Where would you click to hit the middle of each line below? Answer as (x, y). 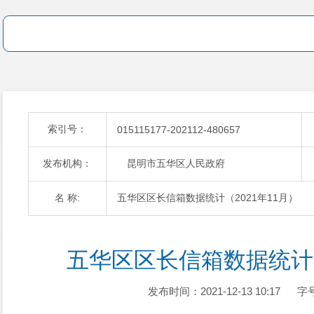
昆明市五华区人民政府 (171, 163)
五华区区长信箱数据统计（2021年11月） (207, 198)
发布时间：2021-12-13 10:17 (214, 291)
